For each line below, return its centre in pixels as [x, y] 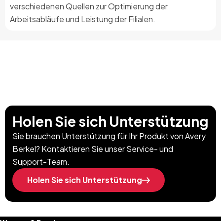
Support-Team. [41, 161]
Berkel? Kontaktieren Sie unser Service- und [93, 148]
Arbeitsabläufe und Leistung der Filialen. [83, 19]
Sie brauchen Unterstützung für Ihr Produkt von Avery [109, 136]
